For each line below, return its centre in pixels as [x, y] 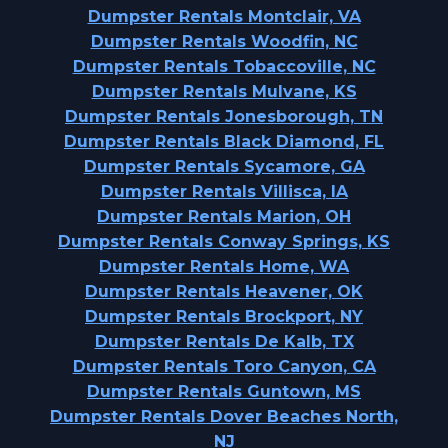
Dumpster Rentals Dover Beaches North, [224, 416]
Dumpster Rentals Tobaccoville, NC [224, 66]
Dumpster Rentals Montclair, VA [224, 16]
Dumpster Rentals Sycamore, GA [224, 166]
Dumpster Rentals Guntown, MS [224, 391]
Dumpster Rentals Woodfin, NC [224, 41]
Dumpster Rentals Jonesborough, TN [224, 116]
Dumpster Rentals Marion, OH [224, 216]
